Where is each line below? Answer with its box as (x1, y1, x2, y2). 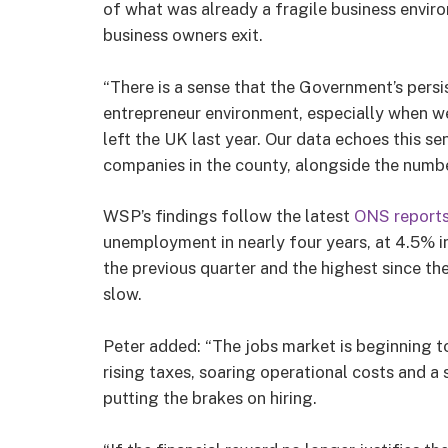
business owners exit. (103, 25, 263, 46)
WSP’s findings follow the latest (103, 206, 354, 227)
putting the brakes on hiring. (103, 387, 317, 408)
